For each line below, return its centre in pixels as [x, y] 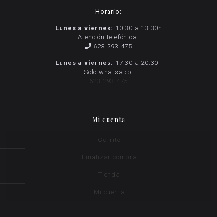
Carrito [109, 140]
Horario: [108, 11]
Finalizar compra [109, 157]
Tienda [109, 175]
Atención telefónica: [108, 37]
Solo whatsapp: [108, 72]
